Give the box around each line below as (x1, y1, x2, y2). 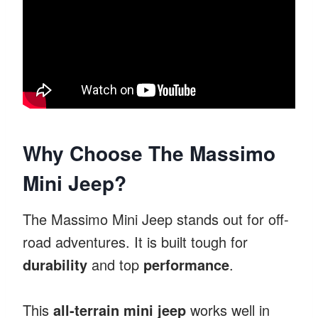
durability (23, 253, 87, 275)
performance (143, 253, 229, 275)
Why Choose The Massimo (23, 138, 275, 168)
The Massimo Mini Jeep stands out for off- (23, 208, 289, 229)
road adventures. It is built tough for (23, 231, 248, 252)
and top (87, 253, 143, 275)
